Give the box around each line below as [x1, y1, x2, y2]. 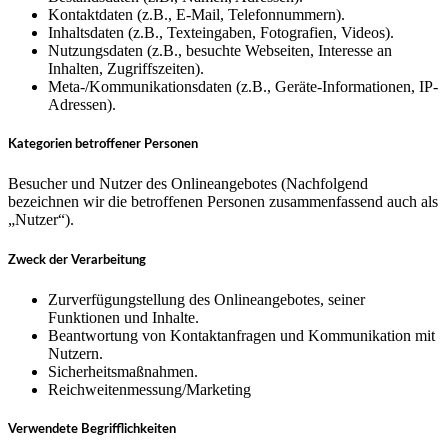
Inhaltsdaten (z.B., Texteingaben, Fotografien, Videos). [48, 24, 394, 41]
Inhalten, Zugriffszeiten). [48, 60, 204, 77]
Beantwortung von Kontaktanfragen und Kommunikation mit [48, 326, 435, 344]
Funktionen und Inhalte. [48, 308, 199, 326]
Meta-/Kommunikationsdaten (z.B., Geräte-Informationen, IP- [48, 78, 438, 95]
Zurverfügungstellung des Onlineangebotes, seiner [48, 290, 365, 308]
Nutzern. [48, 344, 103, 362]
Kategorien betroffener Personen [8, 137, 198, 152]
